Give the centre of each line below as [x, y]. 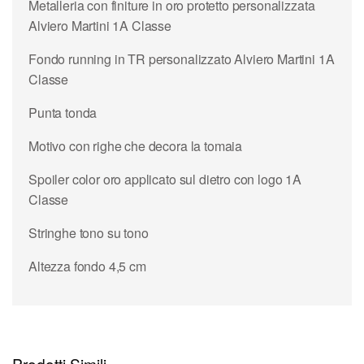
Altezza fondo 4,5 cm [87, 266]
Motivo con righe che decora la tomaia [136, 145]
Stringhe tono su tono [89, 232]
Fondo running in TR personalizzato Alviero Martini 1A [182, 58]
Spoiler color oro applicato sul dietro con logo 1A [165, 179]
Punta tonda [63, 112]
